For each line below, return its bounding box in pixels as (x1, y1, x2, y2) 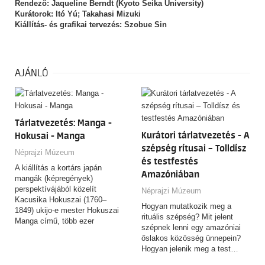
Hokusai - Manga (15, 130, 85, 141)
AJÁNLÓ (15, 66, 48, 79)
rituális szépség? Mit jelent (141, 212, 233, 221)
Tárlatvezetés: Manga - (15, 117, 112, 128)
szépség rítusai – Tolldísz (141, 143, 246, 154)
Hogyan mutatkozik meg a (141, 201, 231, 211)
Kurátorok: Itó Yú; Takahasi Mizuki (15, 9, 143, 18)
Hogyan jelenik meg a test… (141, 244, 238, 253)
